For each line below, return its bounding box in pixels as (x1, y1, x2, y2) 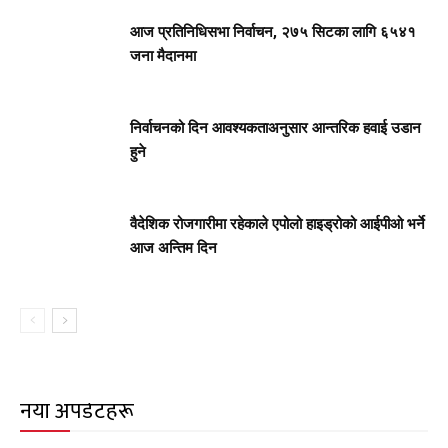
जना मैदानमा (130, 46, 196, 65)
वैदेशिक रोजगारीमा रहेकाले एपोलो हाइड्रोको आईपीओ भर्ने (130, 214, 425, 233)
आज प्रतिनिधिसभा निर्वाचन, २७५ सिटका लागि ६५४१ (130, 22, 416, 41)
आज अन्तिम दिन (130, 238, 217, 257)
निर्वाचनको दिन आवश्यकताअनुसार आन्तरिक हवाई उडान (130, 118, 421, 137)
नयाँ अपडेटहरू (20, 392, 134, 430)
